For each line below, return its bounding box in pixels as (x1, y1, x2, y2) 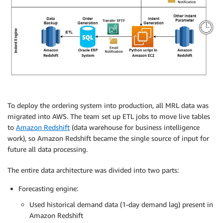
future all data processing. (7, 145, 88, 154)
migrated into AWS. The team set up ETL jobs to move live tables (7, 112, 210, 121)
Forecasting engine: (18, 184, 78, 193)
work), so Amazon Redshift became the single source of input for (7, 134, 209, 143)
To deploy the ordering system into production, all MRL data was (7, 101, 209, 110)
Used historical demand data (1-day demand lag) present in (29, 200, 213, 209)
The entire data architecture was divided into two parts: (7, 166, 179, 175)
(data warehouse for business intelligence (70, 123, 200, 132)
